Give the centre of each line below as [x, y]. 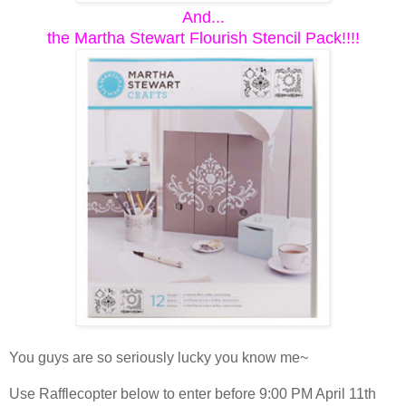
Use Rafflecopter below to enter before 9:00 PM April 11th [193, 393]
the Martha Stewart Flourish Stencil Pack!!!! [203, 38]
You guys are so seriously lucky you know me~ [159, 357]
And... [203, 17]
